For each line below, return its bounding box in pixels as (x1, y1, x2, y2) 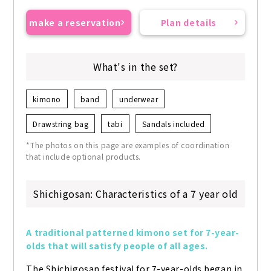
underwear (119, 94, 158, 105)
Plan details (160, 16, 217, 29)
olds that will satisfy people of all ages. (26, 240, 208, 252)
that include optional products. (26, 151, 141, 162)
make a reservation (29, 16, 121, 29)
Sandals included (142, 119, 205, 129)
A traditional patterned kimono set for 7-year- (26, 226, 240, 239)
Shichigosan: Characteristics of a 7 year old (33, 186, 238, 201)
